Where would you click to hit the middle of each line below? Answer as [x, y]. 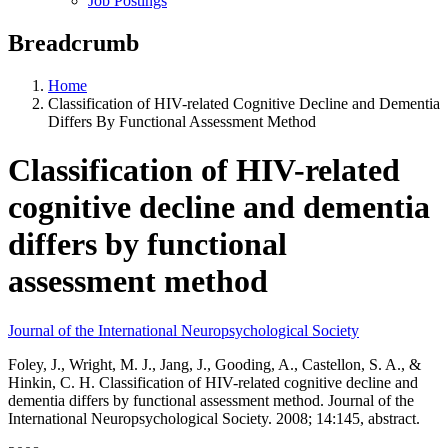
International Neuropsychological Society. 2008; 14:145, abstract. [214, 418]
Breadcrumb [73, 42]
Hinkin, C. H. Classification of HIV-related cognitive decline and [213, 382]
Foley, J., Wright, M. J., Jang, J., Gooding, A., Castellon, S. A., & [214, 364]
